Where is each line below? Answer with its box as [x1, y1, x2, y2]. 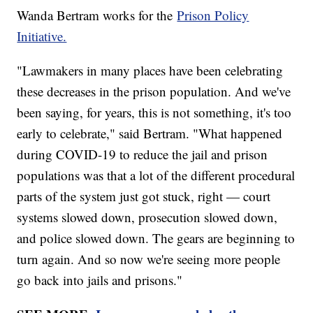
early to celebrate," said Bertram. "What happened [17, 124, 283, 142]
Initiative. [17, 27, 67, 45]
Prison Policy [177, 6, 249, 24]
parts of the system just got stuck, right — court [17, 187, 271, 205]
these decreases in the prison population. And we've [17, 82, 291, 100]
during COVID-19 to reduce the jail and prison [17, 145, 268, 163]
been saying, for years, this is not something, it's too [17, 103, 292, 121]
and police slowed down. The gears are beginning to [17, 228, 296, 247]
